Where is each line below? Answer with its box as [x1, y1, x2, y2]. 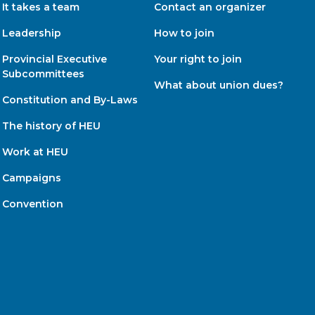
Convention [1, 197, 63, 210]
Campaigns [1, 171, 61, 184]
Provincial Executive [1, 52, 107, 65]
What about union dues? [154, 78, 284, 91]
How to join [154, 26, 215, 39]
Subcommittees [1, 67, 84, 80]
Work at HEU [1, 145, 68, 158]
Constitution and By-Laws [1, 93, 138, 106]
